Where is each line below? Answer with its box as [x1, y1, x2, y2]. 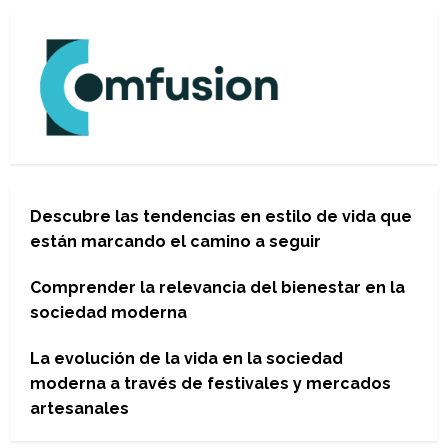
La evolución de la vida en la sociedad [30, 348, 343, 368]
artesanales [30, 398, 129, 418]
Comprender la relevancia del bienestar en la [30, 277, 405, 297]
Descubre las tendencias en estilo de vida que [30, 206, 412, 226]
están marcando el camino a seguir [30, 231, 321, 251]
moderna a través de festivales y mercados [30, 373, 391, 393]
